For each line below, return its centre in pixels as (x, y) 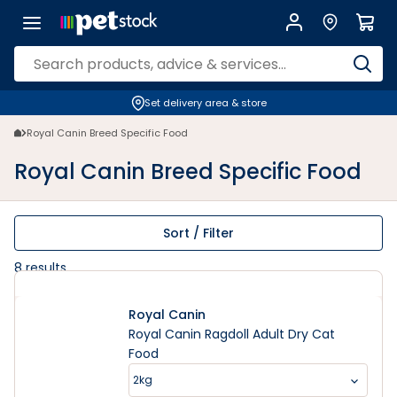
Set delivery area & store (205, 103)
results (44, 268)
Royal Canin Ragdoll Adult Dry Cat (232, 334)
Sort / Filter (198, 233)
